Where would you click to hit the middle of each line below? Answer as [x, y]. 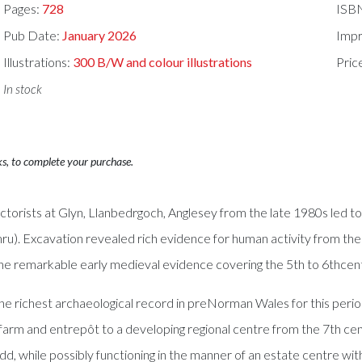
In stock [23, 88]
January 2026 [100, 36]
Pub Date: [33, 36]
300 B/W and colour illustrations [163, 61]
